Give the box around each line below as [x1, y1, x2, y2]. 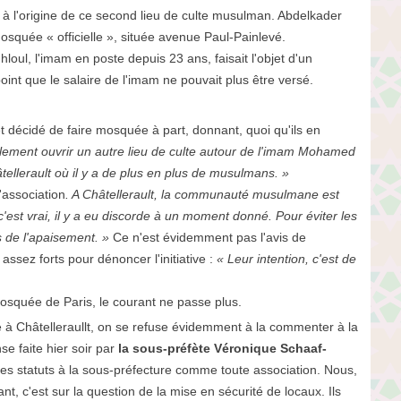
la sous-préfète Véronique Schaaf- [117, 340, 327, 355]
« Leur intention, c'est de [216, 251, 356, 266]
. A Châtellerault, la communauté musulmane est [64, 186, 339, 201]
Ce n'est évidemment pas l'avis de [112, 229, 306, 244]
